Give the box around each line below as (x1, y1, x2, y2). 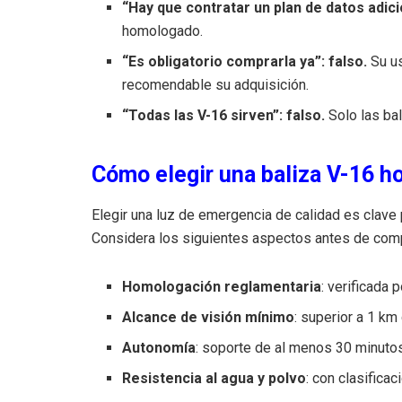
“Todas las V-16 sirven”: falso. (122, 106, 326, 124)
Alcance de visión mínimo (122, 308, 295, 326)
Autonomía (122, 338, 197, 356)
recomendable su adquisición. (122, 75, 310, 93)
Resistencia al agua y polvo (122, 369, 307, 387)
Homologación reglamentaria (122, 277, 322, 295)
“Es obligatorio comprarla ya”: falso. (122, 52, 368, 70)
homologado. (122, 22, 204, 39)
